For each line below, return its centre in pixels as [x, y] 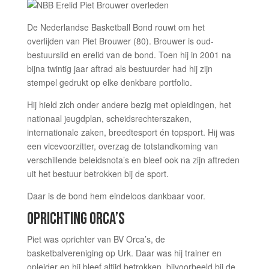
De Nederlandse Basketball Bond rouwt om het [116, 27]
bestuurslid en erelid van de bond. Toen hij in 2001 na [129, 55]
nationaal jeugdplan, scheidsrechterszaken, [109, 118]
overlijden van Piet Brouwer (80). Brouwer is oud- [120, 41]
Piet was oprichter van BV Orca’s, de [96, 239]
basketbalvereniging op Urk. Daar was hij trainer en [124, 253]
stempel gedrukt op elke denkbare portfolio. [109, 82]
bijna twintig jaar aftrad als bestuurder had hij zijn [119, 68]
